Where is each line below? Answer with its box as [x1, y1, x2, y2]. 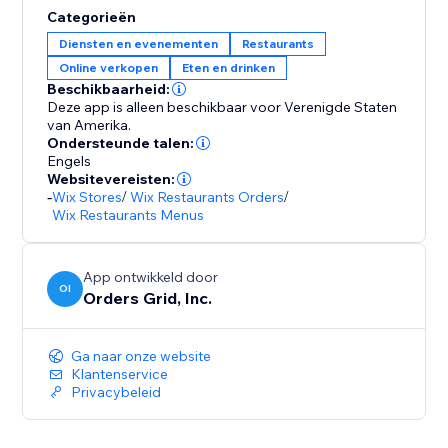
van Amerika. [47, 116, 132, 135]
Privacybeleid [71, 383, 162, 402]
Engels [47, 152, 92, 171]
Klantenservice [71, 365, 169, 384]
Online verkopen [59, 60, 159, 76]
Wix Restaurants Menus [52, 206, 205, 225]
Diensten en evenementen [59, 36, 219, 52]
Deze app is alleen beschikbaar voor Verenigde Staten [47, 98, 398, 117]
